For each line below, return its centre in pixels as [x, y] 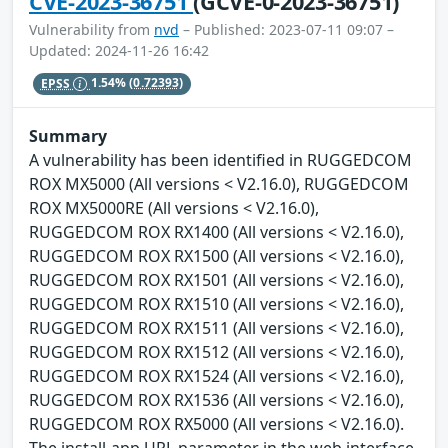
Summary [68, 136]
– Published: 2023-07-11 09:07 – [286, 30]
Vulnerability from [91, 30]
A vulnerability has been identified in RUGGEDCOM [220, 160]
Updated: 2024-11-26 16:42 [119, 51]
